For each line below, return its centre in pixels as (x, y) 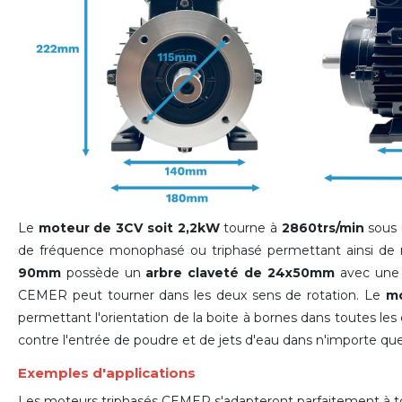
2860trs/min (323, 227)
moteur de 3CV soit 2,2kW (129, 227)
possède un (104, 272)
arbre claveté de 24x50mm (240, 272)
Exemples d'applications (107, 372)
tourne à (250, 227)
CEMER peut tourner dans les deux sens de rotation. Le (202, 295)
